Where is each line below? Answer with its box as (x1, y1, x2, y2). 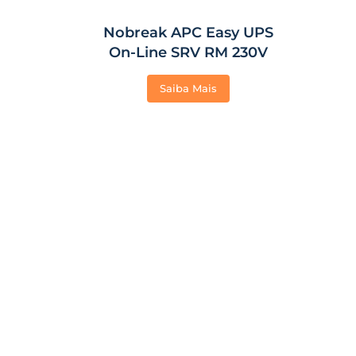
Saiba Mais (159, 82, 217, 95)
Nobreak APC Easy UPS (103, 24, 273, 41)
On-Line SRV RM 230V (108, 44, 268, 61)
